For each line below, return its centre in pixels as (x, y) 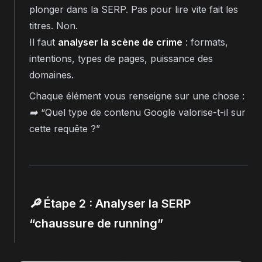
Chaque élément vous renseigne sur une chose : (137, 96)
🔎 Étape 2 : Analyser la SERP (110, 203)
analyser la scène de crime (120, 42)
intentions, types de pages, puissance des (121, 58)
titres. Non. (54, 25)
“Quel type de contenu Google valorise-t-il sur (143, 112)
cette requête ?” (65, 128)
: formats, (205, 42)
